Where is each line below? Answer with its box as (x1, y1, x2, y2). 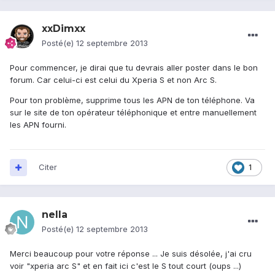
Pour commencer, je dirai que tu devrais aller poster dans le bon (10, 63, 258, 73)
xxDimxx (42, 23, 85, 35)
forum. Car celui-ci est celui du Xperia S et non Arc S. (10, 75, 217, 85)
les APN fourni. (10, 120, 66, 130)
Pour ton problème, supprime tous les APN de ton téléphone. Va (10, 95, 255, 106)
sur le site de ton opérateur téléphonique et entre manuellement (10, 107, 257, 118)
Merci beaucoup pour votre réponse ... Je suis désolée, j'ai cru (10, 249, 252, 259)
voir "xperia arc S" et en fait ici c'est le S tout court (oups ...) (10, 261, 241, 271)
